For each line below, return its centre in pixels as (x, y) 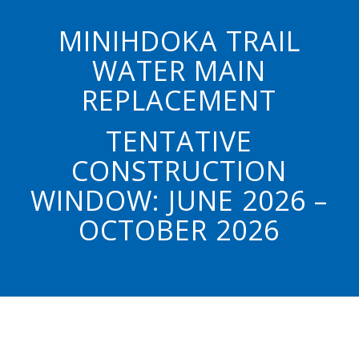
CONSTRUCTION (179, 171)
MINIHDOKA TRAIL (179, 41)
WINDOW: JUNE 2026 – (179, 201)
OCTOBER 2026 (179, 230)
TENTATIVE (179, 141)
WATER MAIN (179, 71)
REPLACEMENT (179, 101)
